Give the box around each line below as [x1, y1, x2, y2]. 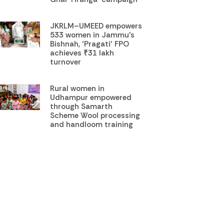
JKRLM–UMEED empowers [50, 20, 142, 31]
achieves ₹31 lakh [50, 47, 114, 58]
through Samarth [50, 101, 113, 111]
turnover [50, 56, 81, 67]
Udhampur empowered [50, 92, 132, 102]
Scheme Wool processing [50, 110, 140, 120]
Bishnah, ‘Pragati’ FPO [50, 38, 129, 49]
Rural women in [50, 83, 105, 93]
